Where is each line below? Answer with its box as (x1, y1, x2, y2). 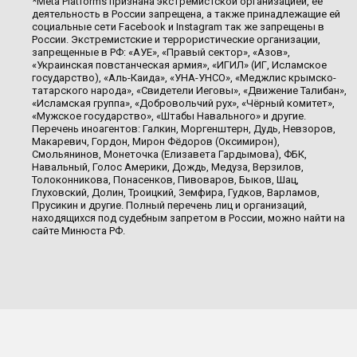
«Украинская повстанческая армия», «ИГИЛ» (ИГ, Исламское (32, 59, 327, 71)
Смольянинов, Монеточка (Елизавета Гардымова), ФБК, (32, 148, 307, 160)
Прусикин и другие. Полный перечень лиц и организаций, (32, 199, 307, 211)
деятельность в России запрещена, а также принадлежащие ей (32, 8, 340, 20)
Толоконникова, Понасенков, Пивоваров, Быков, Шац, (32, 174, 299, 186)
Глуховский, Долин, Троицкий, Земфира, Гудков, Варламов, (32, 186, 320, 198)
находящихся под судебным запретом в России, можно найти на (32, 212, 345, 224)
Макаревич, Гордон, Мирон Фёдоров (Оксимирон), (32, 135, 280, 147)
